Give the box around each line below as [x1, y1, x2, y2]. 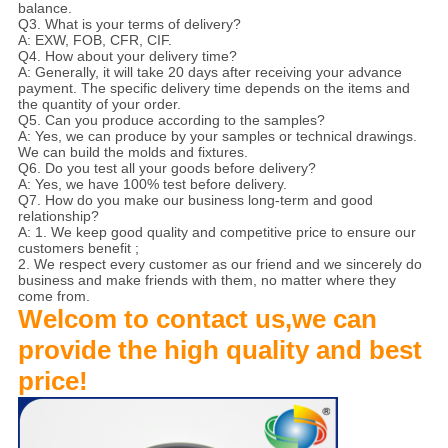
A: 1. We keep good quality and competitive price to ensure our [17, 224, 416, 241]
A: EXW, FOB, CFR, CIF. [17, 32, 172, 49]
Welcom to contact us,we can [17, 304, 377, 335]
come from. [17, 288, 90, 305]
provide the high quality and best [17, 335, 422, 366]
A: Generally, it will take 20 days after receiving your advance [17, 64, 402, 81]
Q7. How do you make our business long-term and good [17, 192, 373, 209]
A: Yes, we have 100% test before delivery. [17, 176, 287, 193]
